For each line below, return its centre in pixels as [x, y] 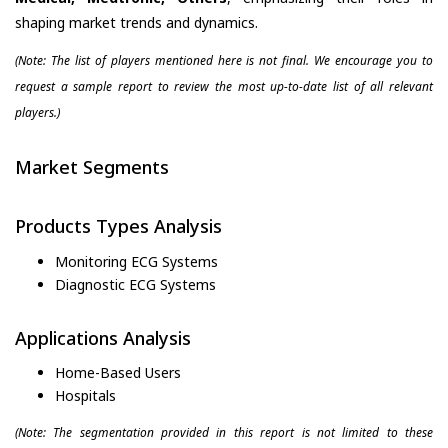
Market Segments [92, 166]
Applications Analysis [103, 337]
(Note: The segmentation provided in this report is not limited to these [224, 433]
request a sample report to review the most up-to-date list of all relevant [224, 86]
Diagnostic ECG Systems [135, 284]
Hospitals [85, 396]
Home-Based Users [118, 373]
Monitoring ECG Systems [136, 261]
